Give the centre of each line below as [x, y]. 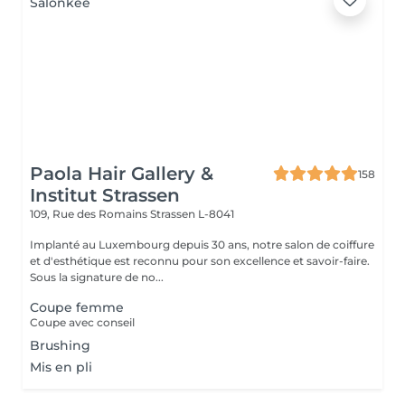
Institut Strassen [105, 195]
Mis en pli [61, 367]
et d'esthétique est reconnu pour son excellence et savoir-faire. [200, 261]
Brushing [60, 345]
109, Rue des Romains [90, 214]
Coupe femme [77, 307]
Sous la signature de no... [97, 277]
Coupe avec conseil [82, 322]
